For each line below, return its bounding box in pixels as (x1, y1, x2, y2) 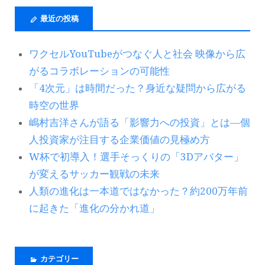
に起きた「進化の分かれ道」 (29, 202, 160, 214)
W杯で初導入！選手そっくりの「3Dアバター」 (29, 150, 244, 163)
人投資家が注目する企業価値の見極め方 (29, 133, 210, 146)
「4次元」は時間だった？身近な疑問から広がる (29, 82, 246, 94)
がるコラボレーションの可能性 (29, 64, 170, 77)
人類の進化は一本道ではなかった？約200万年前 (29, 185, 248, 197)
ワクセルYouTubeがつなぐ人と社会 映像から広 (29, 47, 245, 60)
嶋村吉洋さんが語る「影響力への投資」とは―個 (29, 116, 250, 128)
